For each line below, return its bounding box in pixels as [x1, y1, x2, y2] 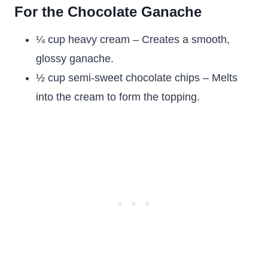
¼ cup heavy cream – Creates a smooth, [36, 33, 230, 46]
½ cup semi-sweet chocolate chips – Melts [36, 72, 237, 84]
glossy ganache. [36, 53, 114, 65]
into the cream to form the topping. [36, 91, 200, 103]
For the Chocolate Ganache [14, 4, 202, 20]
